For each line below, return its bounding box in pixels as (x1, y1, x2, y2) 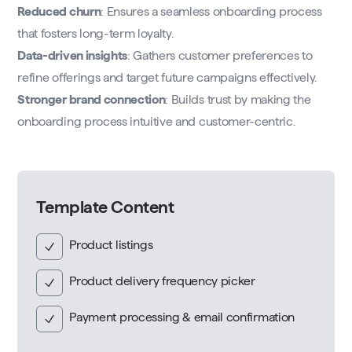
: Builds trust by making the (165, 93, 311, 107)
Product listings (69, 238, 153, 252)
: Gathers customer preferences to (127, 49, 313, 63)
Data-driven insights (17, 49, 127, 63)
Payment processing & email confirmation (69, 310, 295, 324)
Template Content (36, 197, 174, 217)
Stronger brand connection (17, 93, 166, 107)
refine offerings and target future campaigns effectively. (17, 71, 317, 85)
